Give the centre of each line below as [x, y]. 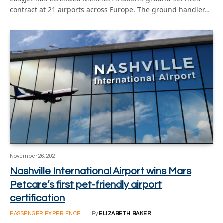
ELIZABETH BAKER [125, 213]
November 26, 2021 [34, 156]
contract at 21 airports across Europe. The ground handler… [110, 9]
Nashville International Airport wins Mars [101, 171]
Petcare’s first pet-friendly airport [86, 185]
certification [37, 198]
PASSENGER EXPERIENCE [45, 213]
